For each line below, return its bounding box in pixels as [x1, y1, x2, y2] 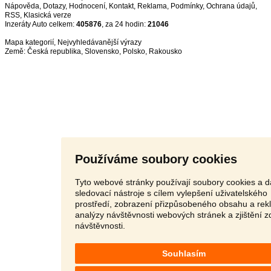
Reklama [137, 2, 167, 10]
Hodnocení [69, 2, 105, 10]
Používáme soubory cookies [74, 152, 237, 166]
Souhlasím [162, 248, 206, 258]
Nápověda [5, 2, 39, 10]
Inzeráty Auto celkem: [5, 20, 76, 28]
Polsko [123, 47, 145, 56]
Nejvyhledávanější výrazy [57, 38, 142, 47]
